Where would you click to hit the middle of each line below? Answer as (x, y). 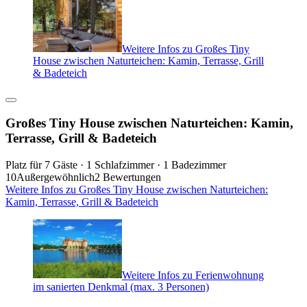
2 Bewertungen (128, 177)
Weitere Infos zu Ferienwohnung (193, 275)
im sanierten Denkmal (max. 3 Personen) (121, 287)
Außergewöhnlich (56, 177)
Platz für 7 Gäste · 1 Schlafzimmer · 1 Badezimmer (116, 164)
